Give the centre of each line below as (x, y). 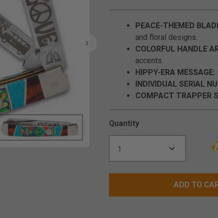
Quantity (124, 123)
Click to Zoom (108, 152)
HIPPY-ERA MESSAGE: (175, 72)
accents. (149, 61)
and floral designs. (166, 37)
